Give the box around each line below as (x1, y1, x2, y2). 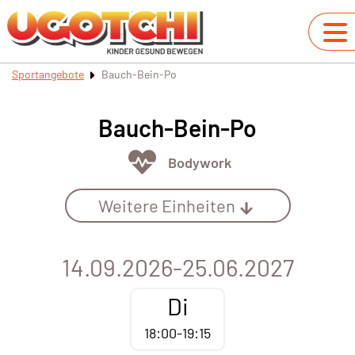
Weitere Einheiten (97, 195, 235, 216)
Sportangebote (12, 67, 84, 81)
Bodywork (167, 153, 231, 171)
